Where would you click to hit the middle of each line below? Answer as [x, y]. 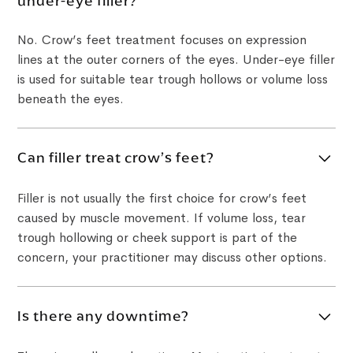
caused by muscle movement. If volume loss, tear [162, 217]
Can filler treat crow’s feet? [116, 158]
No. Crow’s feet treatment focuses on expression [162, 39]
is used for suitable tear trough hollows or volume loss [173, 79]
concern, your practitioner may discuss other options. [173, 257]
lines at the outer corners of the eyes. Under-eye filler [176, 59]
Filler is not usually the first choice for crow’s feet [162, 198]
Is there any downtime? [104, 316]
